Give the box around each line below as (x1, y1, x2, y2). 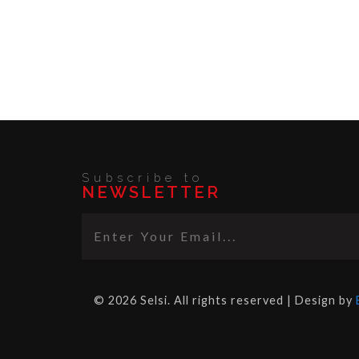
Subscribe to (82, 170, 204, 184)
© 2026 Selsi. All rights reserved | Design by (94, 293, 356, 307)
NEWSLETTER (82, 182, 220, 202)
